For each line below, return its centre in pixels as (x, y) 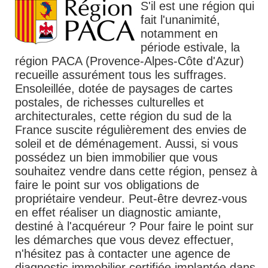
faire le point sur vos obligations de (107, 185)
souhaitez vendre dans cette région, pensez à (136, 171)
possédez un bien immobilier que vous (116, 158)
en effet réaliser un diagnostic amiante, (118, 213)
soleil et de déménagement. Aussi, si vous (127, 144)
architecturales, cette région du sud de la (123, 116)
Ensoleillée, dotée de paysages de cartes (124, 89)
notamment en (179, 34)
